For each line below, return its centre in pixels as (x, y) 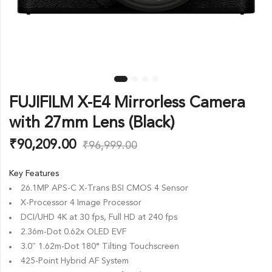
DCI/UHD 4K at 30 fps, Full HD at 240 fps (99, 217)
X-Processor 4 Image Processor (81, 202)
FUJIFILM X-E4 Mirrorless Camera (127, 103)
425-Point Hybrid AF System (75, 261)
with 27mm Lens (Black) (92, 123)
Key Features (34, 173)
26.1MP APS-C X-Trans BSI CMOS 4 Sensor (104, 188)
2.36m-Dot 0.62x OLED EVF (73, 232)
